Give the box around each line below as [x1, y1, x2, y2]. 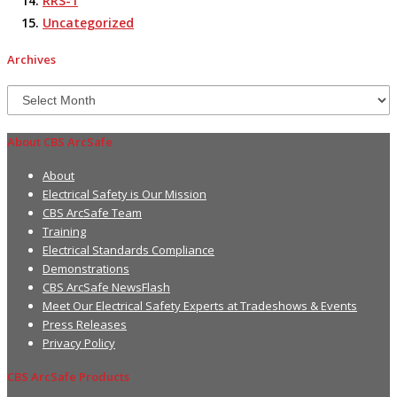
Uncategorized [43, 14, 134, 32]
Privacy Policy [43, 334, 115, 351]
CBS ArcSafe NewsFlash [43, 278, 170, 295]
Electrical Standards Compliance [43, 241, 214, 258]
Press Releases [43, 315, 127, 332]
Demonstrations [43, 260, 129, 276]
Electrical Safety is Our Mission [43, 185, 206, 202]
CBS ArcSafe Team [43, 204, 142, 221]
